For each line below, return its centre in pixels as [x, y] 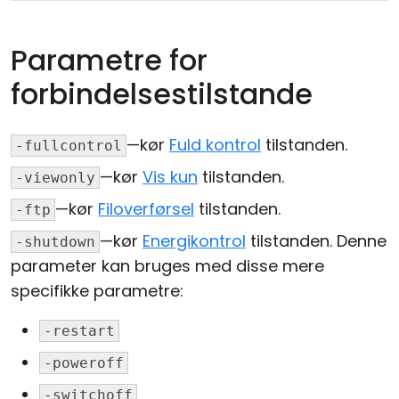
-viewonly [55, 178]
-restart [79, 331]
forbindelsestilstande [162, 94]
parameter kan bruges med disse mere [167, 266]
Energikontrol [194, 241]
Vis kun [170, 177]
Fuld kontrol [215, 145]
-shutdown [55, 242]
